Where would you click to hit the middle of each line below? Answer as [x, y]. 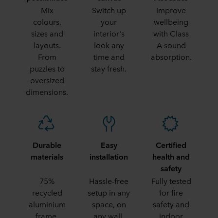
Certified [171, 145]
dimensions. [47, 91]
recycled [47, 192]
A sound [171, 45]
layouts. [47, 45]
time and [109, 56]
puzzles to [47, 68]
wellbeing [171, 21]
